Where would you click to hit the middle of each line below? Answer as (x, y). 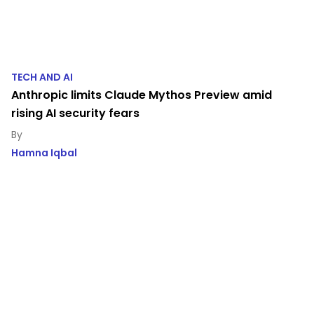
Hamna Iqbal (44, 152)
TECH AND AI (42, 77)
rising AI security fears (75, 113)
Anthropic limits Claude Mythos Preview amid (142, 95)
